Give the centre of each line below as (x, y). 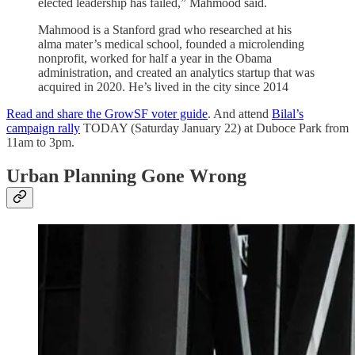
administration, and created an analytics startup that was (176, 72)
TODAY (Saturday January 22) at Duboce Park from (214, 128)
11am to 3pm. (40, 142)
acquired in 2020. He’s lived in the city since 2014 (163, 86)
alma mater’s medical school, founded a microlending (171, 44)
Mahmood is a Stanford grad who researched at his (165, 29)
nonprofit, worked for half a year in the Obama (155, 58)
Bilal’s (288, 113)
